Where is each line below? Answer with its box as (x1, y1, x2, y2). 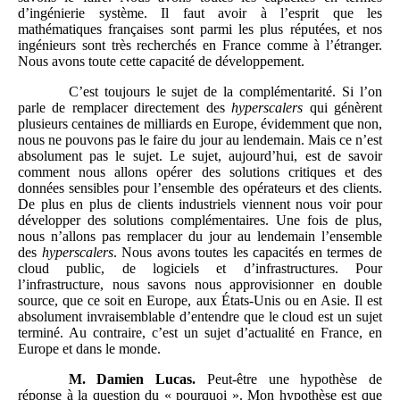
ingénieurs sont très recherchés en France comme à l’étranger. (18, 37, 382, 54)
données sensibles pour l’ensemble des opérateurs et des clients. (18, 180, 382, 196)
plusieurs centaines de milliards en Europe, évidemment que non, (18, 116, 382, 132)
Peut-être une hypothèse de (196, 371, 383, 387)
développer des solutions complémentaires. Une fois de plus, (18, 212, 382, 229)
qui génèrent (303, 100, 383, 116)
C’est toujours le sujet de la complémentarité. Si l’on (68, 84, 382, 100)
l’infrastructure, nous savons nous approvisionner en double (18, 277, 382, 293)
